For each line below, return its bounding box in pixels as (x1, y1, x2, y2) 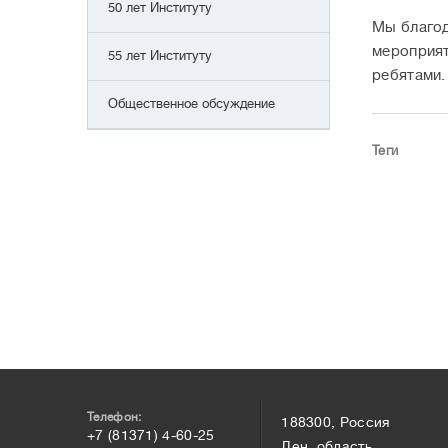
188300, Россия (281, 414, 391, 431)
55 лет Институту (108, 48, 212, 63)
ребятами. (372, 67, 446, 84)
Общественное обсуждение (108, 96, 275, 111)
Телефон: (87, 410, 142, 425)
